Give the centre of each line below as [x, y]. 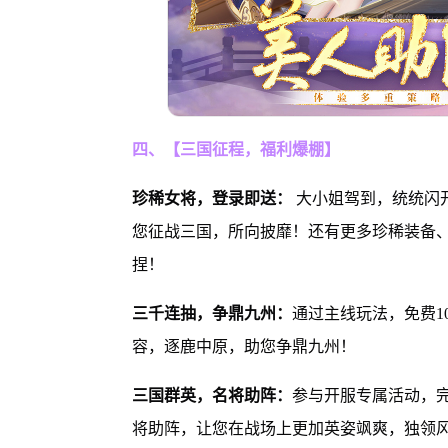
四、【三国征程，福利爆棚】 [235, 149]
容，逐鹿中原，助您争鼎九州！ [243, 346]
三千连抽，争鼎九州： [211, 313]
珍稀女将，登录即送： [213, 198]
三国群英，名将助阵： [211, 395]
